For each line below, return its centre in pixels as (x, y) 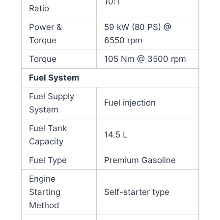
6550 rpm (123, 41)
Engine (42, 179)
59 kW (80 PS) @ (137, 27)
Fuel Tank (48, 128)
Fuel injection (130, 103)
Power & (45, 27)
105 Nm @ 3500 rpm (145, 59)
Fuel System (54, 78)
